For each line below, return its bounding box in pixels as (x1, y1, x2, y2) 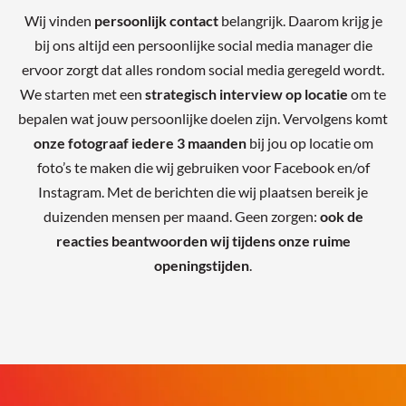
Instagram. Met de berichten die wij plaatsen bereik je (38, 182, 368, 200)
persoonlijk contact (93, 11, 218, 29)
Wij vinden (24, 11, 94, 29)
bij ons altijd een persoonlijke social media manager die (34, 35, 372, 53)
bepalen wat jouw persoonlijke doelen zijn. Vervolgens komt (18, 109, 388, 127)
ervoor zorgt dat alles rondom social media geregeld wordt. (22, 60, 384, 78)
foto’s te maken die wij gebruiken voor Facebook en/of (36, 158, 370, 176)
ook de (319, 207, 363, 225)
